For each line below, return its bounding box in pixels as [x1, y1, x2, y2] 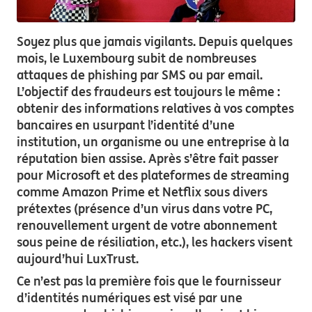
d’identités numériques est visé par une [17, 290, 242, 306]
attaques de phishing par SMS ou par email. [17, 67, 263, 83]
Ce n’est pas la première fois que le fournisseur [17, 273, 281, 289]
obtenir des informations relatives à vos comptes [17, 100, 294, 116]
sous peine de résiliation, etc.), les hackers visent [17, 234, 292, 250]
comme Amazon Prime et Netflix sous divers [17, 184, 267, 200]
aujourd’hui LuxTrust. [17, 251, 139, 267]
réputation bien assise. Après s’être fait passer [17, 150, 279, 166]
